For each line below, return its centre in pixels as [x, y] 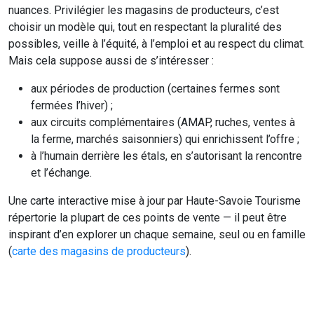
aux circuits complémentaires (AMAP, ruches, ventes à [163, 122]
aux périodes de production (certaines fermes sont [155, 89]
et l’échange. [61, 173]
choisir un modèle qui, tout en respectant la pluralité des [145, 27]
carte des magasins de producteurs [99, 251]
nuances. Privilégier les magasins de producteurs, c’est [144, 10]
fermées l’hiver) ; [72, 105]
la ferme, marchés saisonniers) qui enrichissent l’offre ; [165, 139]
